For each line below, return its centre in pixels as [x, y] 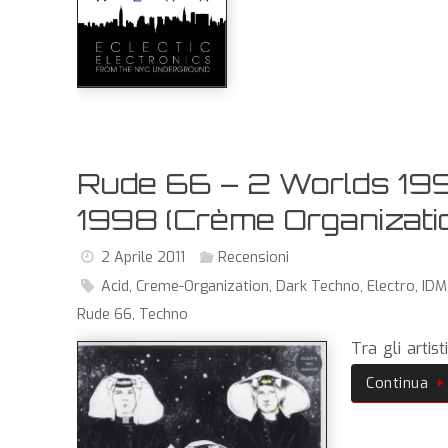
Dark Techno [318, 286]
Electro [391, 286]
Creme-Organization [203, 286]
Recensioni [253, 257]
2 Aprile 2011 [143, 257]
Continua [397, 383]
